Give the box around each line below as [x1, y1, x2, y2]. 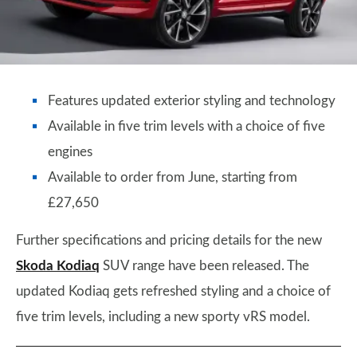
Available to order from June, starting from [48, 171, 297, 184]
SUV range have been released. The [100, 259, 309, 273]
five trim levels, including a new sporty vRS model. [16, 310, 310, 324]
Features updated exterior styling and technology [48, 94, 335, 108]
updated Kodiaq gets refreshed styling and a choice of [16, 284, 331, 298]
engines [48, 145, 92, 159]
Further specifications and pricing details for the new [16, 233, 322, 247]
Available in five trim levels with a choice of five [48, 120, 325, 133]
